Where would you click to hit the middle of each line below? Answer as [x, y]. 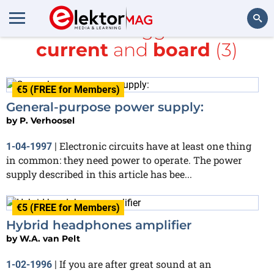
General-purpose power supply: [105, 107]
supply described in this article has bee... [99, 174]
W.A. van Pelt [50, 238]
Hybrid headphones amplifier [99, 225]
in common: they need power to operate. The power [124, 160]
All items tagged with [137, 30]
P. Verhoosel [47, 120]
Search [249, 52]
